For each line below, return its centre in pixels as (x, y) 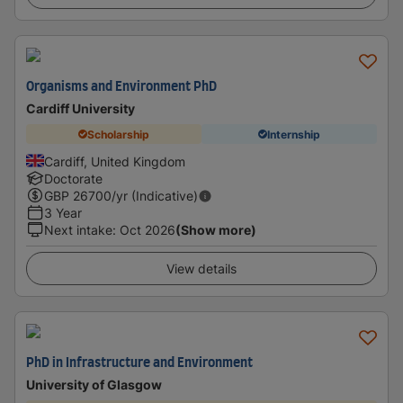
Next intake (78, 230)
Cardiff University (81, 108)
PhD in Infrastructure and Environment (139, 363)
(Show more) (216, 230)
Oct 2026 (148, 230)
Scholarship (118, 134)
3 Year (63, 213)
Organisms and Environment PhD (121, 87)
